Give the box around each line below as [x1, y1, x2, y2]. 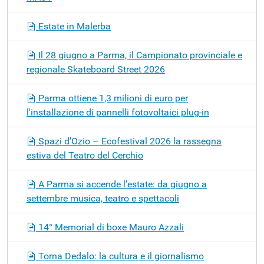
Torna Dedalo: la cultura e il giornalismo [36, 250, 204, 262]
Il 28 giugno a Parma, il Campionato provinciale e [36, 49, 242, 61]
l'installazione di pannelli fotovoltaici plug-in [27, 106, 209, 118]
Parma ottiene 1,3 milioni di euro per [36, 92, 188, 104]
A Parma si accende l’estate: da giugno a [36, 178, 207, 190]
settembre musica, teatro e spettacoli [27, 192, 179, 204]
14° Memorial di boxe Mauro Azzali [36, 221, 184, 233]
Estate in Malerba [36, 20, 111, 32]
